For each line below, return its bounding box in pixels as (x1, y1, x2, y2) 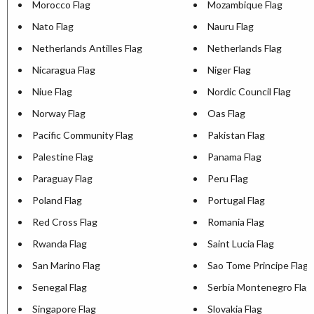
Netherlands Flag (207, 42, 282, 55)
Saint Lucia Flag (207, 238, 274, 250)
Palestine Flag (32, 151, 93, 163)
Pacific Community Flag (32, 129, 133, 142)
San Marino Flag (32, 259, 100, 272)
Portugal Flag (207, 194, 265, 207)
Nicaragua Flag (32, 64, 95, 76)
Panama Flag (207, 151, 261, 163)
